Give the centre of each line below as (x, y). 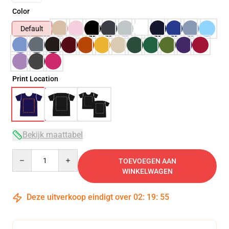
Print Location (35, 79)
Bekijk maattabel (53, 135)
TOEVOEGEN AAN (147, 161)
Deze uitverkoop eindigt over (79, 197)
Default (32, 29)
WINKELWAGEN (147, 171)
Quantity (26, 154)
